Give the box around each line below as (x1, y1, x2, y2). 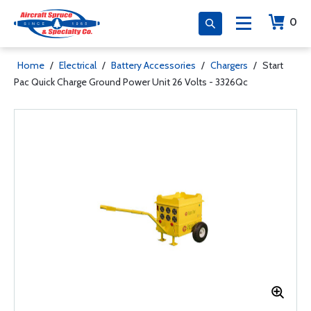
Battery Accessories (111, 59, 196, 72)
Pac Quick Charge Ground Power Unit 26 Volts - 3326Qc (14, 76, 248, 88)
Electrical (59, 59, 96, 72)
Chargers (210, 59, 248, 72)
